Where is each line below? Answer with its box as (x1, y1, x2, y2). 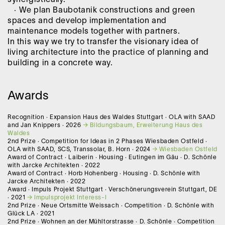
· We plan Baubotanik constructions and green (8, 7, 195, 14)
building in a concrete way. (8, 59, 113, 67)
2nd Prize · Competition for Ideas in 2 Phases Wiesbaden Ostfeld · (8, 138, 207, 144)
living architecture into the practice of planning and (8, 49, 209, 56)
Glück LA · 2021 (8, 210, 55, 216)
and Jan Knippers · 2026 (8, 122, 83, 128)
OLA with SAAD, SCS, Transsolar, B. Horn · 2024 (8, 146, 152, 152)
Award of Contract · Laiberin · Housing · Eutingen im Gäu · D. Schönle (8, 154, 217, 160)
